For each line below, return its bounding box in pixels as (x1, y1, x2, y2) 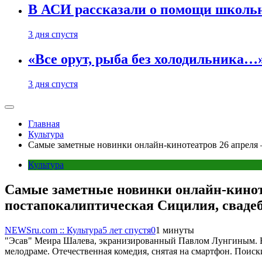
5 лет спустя (102, 225, 151, 235)
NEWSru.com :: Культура (5, 225, 102, 235)
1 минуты (156, 225, 194, 235)
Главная (28, 119, 60, 129)
